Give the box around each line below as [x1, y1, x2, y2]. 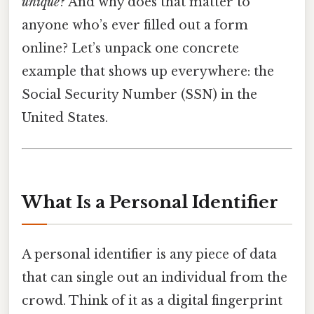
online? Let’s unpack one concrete [22, 41, 239, 57]
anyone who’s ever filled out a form [22, 18, 248, 34]
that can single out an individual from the [22, 270, 287, 286]
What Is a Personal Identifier [22, 192, 278, 213]
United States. [22, 110, 108, 126]
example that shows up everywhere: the [22, 64, 274, 80]
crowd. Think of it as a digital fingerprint [22, 293, 282, 309]
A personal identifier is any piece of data [22, 247, 277, 263]
